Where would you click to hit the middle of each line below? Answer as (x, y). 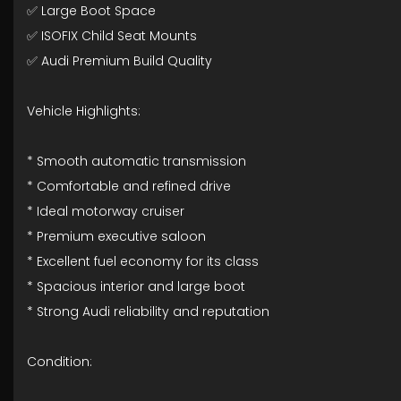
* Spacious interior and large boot (136, 286)
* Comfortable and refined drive (129, 186)
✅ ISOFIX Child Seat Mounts (112, 36)
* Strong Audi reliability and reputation (148, 311)
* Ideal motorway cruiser (106, 211)
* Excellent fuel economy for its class (143, 261)
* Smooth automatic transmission (137, 161)
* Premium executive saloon (116, 236)
